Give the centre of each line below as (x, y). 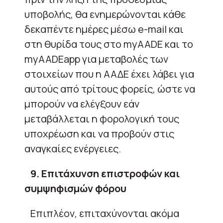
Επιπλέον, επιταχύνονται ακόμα (102, 213)
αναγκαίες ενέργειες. (73, 148)
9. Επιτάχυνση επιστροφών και (105, 173)
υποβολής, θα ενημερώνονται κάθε (105, 14)
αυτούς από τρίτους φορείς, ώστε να (110, 89)
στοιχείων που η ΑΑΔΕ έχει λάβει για (109, 74)
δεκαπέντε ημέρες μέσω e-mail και (104, 29)
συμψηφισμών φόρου (75, 188)
